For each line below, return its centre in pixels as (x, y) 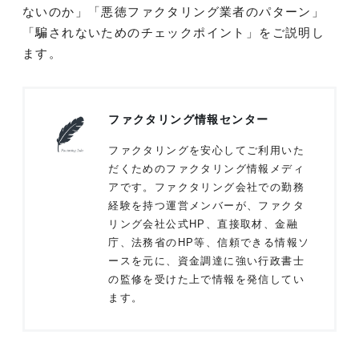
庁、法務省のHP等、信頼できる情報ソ (209, 243)
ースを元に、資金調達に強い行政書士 (206, 261)
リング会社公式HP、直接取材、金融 (203, 224)
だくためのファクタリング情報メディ (206, 169)
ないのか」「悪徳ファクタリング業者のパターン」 (174, 12)
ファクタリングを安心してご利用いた (206, 151)
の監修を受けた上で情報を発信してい (206, 280)
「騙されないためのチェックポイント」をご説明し (174, 33)
